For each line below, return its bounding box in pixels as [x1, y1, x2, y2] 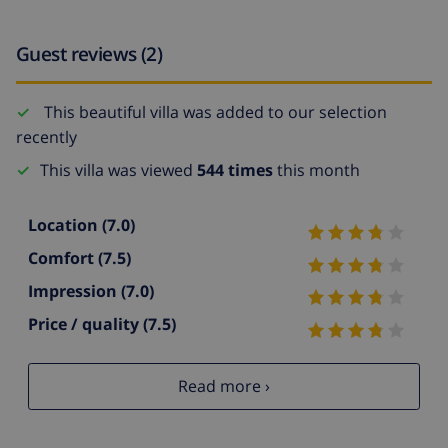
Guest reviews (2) [16, 40, 163, 68]
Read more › [178, 375, 270, 398]
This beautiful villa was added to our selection [40, 101, 387, 124]
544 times [197, 159, 273, 182]
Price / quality [28, 312, 143, 335]
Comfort [28, 247, 98, 270]
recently [16, 126, 77, 149]
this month [273, 159, 360, 182]
